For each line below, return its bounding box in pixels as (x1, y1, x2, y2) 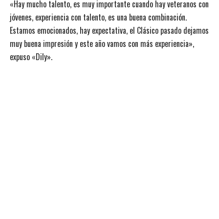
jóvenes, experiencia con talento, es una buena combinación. (10, 11, 187, 23)
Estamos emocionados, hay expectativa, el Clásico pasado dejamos (10, 24, 209, 37)
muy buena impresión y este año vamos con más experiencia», (10, 38, 194, 50)
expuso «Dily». (10, 51, 52, 63)
